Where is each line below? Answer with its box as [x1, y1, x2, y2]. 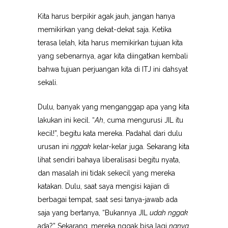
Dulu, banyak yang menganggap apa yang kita [38, 103, 189, 111]
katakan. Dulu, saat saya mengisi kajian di [38, 182, 169, 190]
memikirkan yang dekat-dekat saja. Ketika [38, 25, 172, 34]
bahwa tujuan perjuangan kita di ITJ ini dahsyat [38, 65, 188, 73]
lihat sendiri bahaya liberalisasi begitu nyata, [38, 156, 180, 164]
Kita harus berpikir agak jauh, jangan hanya [38, 12, 175, 20]
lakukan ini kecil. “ [38, 116, 95, 124]
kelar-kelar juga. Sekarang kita [91, 142, 189, 151]
